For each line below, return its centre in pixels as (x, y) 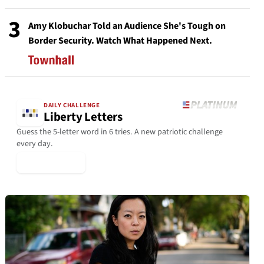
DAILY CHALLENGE (72, 105)
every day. (35, 143)
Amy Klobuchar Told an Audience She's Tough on (127, 26)
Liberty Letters (83, 117)
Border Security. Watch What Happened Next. (120, 41)
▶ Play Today (51, 162)
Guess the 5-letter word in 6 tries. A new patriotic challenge (120, 132)
